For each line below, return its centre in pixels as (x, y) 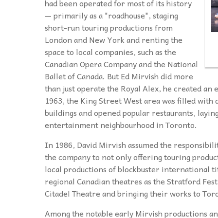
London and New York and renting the (114, 40)
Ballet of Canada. (76, 76)
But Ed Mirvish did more (150, 76)
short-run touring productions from (109, 27)
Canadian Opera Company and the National (121, 64)
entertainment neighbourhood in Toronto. (121, 125)
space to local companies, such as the (110, 52)
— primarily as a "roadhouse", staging (111, 15)
